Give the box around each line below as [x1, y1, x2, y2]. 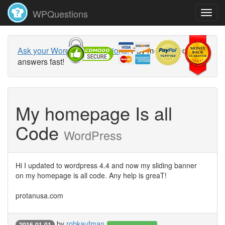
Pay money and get [129, 45, 200, 56]
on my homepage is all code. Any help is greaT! [16, 170, 167, 180]
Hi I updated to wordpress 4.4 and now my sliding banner [16, 160, 197, 170]
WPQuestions [30, 7, 88, 20]
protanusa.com [16, 190, 63, 200]
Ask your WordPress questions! [18, 45, 129, 56]
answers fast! [18, 56, 64, 67]
